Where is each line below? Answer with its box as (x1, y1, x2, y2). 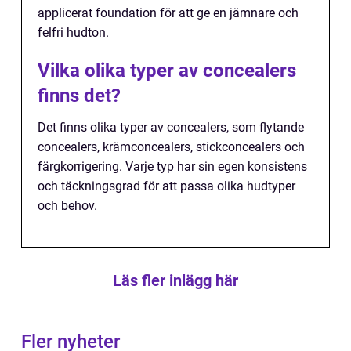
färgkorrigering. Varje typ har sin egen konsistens (38, 158, 307, 174)
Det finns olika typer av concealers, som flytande (38, 119, 304, 135)
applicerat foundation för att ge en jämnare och (38, 5, 299, 20)
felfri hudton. (38, 24, 109, 40)
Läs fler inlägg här (113, 270, 238, 290)
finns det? (38, 84, 121, 107)
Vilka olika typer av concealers (38, 59, 296, 81)
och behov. (38, 197, 97, 213)
